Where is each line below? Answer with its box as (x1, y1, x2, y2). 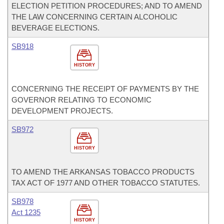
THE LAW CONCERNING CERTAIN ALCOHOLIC (11, 12, 177, 21)
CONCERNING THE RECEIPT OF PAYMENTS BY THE (11, 84, 199, 93)
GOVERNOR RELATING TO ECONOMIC (11, 95, 151, 104)
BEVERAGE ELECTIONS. (11, 23, 99, 32)
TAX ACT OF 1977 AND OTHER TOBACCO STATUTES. (11, 178, 200, 187)
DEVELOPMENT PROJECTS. (11, 106, 113, 115)
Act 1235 (11, 208, 40, 216)
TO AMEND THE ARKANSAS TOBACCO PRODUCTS (11, 167, 194, 176)
